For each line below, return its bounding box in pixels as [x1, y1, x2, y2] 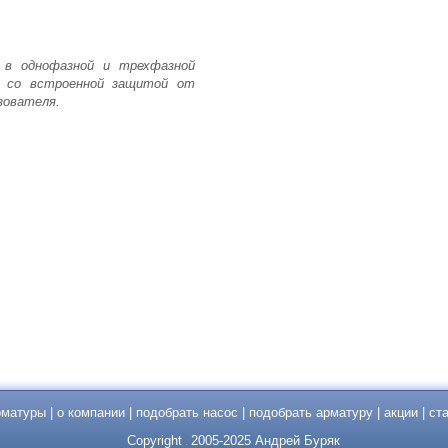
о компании [57, 404, 125, 420]
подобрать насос [136, 404, 238, 420]
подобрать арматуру [249, 404, 373, 420]
